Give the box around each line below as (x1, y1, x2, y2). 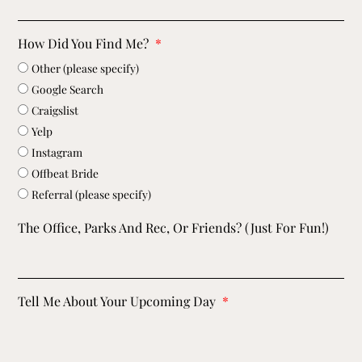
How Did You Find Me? (18, 35, 153, 53)
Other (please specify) (32, 61, 140, 76)
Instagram (32, 145, 83, 160)
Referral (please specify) (32, 187, 152, 202)
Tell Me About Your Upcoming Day (18, 292, 220, 309)
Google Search (32, 82, 104, 97)
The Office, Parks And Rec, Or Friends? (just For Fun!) (18, 219, 330, 237)
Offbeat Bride (32, 166, 99, 181)
